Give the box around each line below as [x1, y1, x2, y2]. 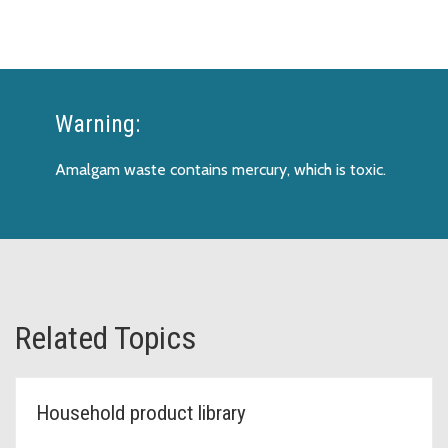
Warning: [55, 109, 140, 138]
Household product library [36, 400, 246, 425]
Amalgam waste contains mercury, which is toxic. [55, 159, 386, 179]
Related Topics [15, 318, 196, 357]
